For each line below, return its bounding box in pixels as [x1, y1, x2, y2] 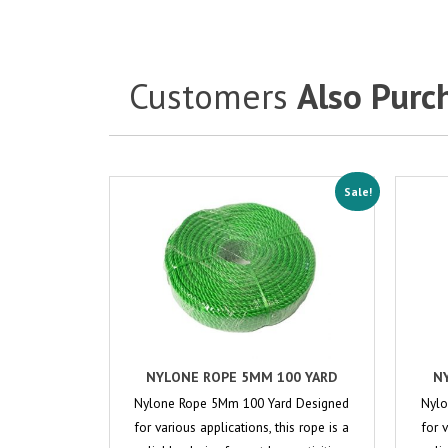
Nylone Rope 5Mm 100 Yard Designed [134, 393, 350, 412]
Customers [128, 73, 297, 120]
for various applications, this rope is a [134, 417, 349, 436]
